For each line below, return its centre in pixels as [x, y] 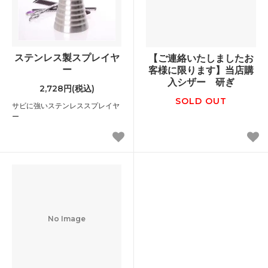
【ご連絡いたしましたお [201, 58]
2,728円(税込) [67, 88]
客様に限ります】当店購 [201, 70]
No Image [67, 219]
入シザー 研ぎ [201, 82]
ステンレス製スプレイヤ [67, 57]
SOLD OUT [201, 101]
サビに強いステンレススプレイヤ [66, 105]
